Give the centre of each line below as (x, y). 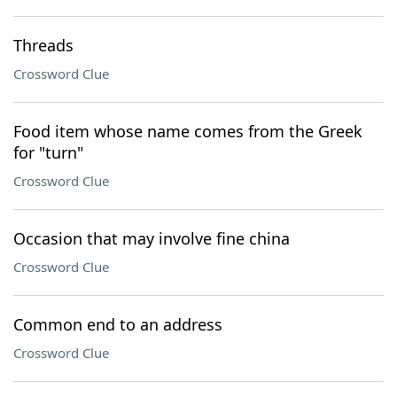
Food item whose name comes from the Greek (188, 131)
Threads (43, 45)
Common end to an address (118, 324)
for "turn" (48, 152)
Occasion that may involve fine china (152, 238)
